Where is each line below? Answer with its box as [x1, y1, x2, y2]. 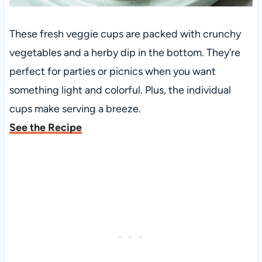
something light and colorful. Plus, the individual [9, 84, 231, 97]
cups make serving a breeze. [9, 102, 141, 116]
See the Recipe [9, 121, 82, 135]
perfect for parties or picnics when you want [9, 65, 216, 78]
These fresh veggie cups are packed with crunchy [9, 27, 241, 41]
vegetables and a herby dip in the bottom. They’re [9, 46, 240, 60]
